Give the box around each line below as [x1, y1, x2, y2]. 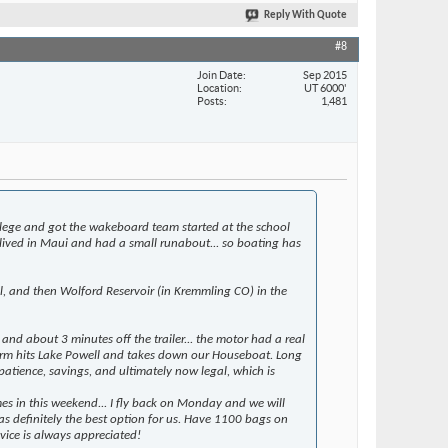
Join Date [197, 68, 243, 81]
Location [197, 81, 239, 94]
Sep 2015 [303, 68, 347, 81]
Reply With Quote [264, 10, 347, 22]
